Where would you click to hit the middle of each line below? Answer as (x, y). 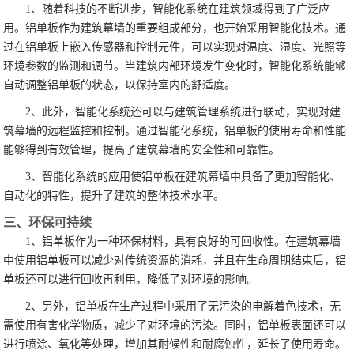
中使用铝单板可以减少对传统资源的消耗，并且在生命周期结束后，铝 (175, 261)
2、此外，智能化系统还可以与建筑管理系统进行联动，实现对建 (183, 112)
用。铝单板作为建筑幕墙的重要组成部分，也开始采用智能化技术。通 (175, 28)
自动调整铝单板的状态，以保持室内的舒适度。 (120, 85)
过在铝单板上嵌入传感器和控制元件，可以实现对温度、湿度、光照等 (175, 47)
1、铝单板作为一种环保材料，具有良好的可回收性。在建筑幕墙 (183, 242)
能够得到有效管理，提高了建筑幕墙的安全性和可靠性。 (142, 150)
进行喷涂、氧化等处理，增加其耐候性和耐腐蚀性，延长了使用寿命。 (175, 345)
